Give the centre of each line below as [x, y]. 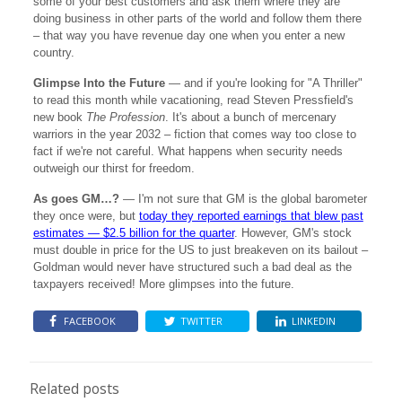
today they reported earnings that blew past [251, 216]
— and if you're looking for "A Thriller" [263, 83]
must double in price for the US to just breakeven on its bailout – [200, 250]
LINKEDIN [313, 321]
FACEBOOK [89, 321]
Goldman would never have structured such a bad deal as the [192, 267]
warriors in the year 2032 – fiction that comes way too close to [194, 134]
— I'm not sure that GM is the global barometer [243, 199]
